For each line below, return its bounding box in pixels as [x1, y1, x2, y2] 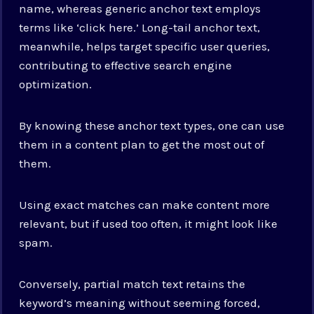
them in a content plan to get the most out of [19, 137, 265, 151]
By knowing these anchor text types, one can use [19, 118, 285, 132]
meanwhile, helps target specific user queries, [19, 39, 271, 53]
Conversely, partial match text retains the [19, 276, 246, 291]
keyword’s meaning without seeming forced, [19, 295, 261, 310]
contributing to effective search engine [19, 57, 233, 72]
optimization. [19, 76, 93, 91]
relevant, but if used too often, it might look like [19, 216, 278, 231]
